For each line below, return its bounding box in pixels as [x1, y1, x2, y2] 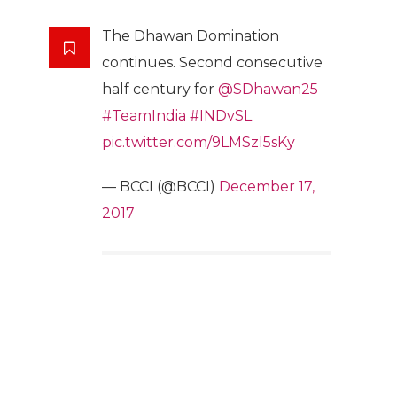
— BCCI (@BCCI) [102, 178, 219, 195]
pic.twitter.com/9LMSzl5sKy [102, 134, 295, 151]
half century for [102, 81, 218, 97]
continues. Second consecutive [102, 54, 323, 71]
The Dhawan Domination [102, 27, 279, 44]
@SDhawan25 [218, 81, 318, 97]
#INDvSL [190, 107, 252, 124]
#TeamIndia [102, 107, 186, 124]
